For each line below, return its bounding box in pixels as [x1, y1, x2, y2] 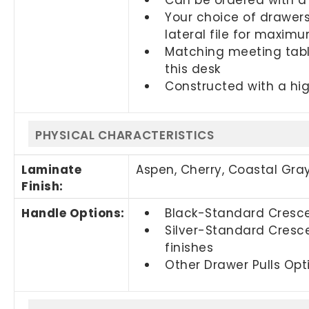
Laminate [21, 161, 82, 178]
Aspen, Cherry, [136, 161, 228, 178]
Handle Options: [21, 204, 125, 221]
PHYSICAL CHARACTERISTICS [35, 126, 215, 143]
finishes [165, 239, 214, 256]
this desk [165, 60, 221, 77]
